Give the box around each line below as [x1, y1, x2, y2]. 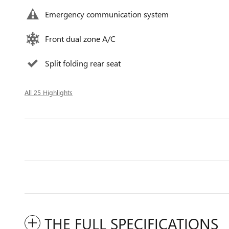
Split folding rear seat [45, 58, 121, 69]
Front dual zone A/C [45, 33, 116, 44]
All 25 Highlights [25, 88, 73, 97]
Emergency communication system [45, 9, 169, 20]
